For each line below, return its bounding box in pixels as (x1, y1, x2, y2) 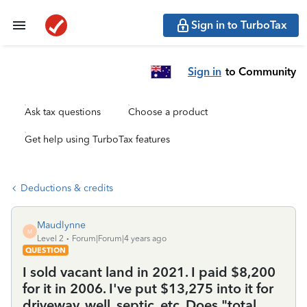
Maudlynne (37, 219, 86, 231)
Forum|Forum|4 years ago (72, 234, 167, 243)
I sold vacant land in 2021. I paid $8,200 (23, 264, 275, 280)
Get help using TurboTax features (25, 134, 170, 145)
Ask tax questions (25, 106, 101, 118)
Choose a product (128, 106, 208, 118)
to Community (225, 64, 296, 78)
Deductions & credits (21, 182, 113, 194)
